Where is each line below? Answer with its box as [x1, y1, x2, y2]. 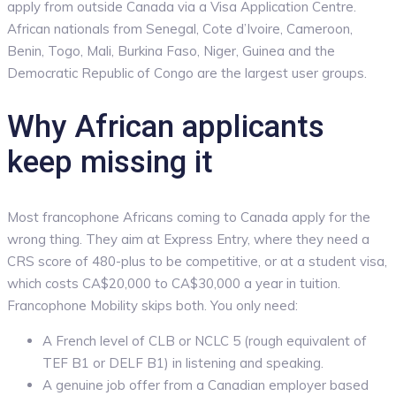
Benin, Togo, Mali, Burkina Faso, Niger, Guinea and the [7, 42, 335, 59]
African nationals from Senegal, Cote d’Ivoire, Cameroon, [7, 19, 353, 37]
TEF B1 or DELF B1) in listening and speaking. [42, 354, 324, 371]
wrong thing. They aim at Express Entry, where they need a [7, 230, 369, 247]
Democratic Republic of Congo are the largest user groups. [7, 64, 367, 81]
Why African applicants [7, 108, 324, 145]
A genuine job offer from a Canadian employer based [42, 376, 369, 393]
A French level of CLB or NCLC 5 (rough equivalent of [42, 331, 367, 349]
